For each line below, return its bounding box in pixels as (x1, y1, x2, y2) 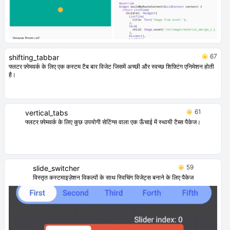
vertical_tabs (25, 108, 68, 118)
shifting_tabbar (9, 53, 59, 62)
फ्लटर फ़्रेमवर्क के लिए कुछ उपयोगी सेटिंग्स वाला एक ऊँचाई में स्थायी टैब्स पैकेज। (25, 118, 201, 126)
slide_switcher (32, 164, 80, 173)
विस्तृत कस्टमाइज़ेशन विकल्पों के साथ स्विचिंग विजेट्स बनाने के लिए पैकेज (32, 174, 194, 182)
